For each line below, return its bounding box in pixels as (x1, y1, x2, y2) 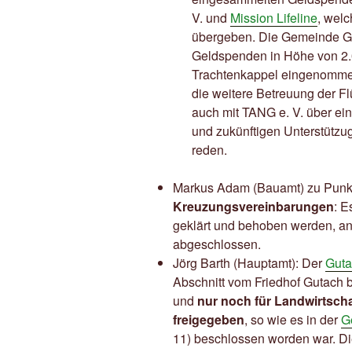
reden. (192, 141, 227, 159)
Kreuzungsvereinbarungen (173, 197, 334, 216)
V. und (192, 9, 230, 27)
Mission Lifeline (230, 9, 317, 27)
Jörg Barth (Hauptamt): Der (173, 254, 325, 273)
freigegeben (173, 310, 244, 329)
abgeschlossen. (173, 235, 261, 254)
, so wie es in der (244, 310, 341, 329)
